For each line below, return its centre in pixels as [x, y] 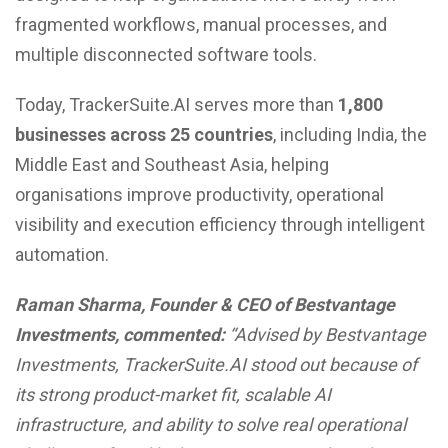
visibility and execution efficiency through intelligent [220, 224]
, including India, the [350, 134]
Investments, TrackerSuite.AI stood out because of [216, 364]
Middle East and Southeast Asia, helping [172, 164]
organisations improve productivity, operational [199, 194]
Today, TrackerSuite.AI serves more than [176, 104]
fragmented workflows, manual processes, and [201, 24]
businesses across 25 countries [144, 134]
